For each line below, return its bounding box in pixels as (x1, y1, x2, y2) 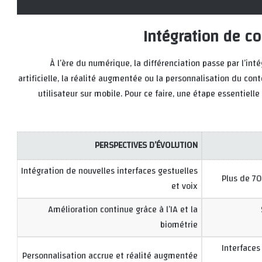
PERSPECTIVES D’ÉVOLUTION (95, 137, 198, 153)
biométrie (160, 216, 198, 233)
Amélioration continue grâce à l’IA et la (48, 201, 198, 218)
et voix (171, 178, 198, 194)
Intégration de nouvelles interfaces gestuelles (21, 163, 198, 179)
